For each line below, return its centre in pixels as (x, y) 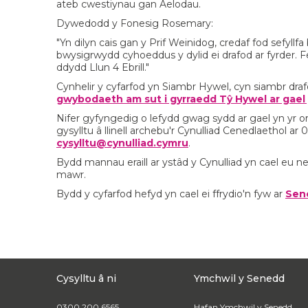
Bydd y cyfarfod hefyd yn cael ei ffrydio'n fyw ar (171, 194)
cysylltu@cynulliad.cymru (122, 143)
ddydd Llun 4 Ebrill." (103, 67)
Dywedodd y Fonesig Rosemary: (135, 23)
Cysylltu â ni (86, 278)
